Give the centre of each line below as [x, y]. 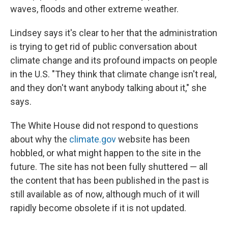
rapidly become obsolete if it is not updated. [98, 208]
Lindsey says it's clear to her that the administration [114, 33]
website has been [153, 139]
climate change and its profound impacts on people [114, 60]
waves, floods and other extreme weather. [94, 9]
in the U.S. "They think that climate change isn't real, [113, 74]
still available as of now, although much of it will [105, 194]
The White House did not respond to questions [104, 125]
